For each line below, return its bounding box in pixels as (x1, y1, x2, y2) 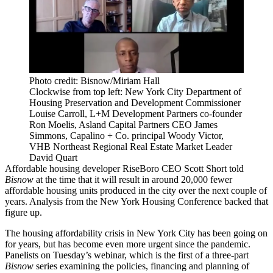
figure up (5, 207, 40, 218)
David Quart (29, 152, 77, 163)
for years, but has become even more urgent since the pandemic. (5, 238, 250, 249)
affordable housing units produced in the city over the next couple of (5, 185, 267, 196)
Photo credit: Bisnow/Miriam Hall (29, 75, 160, 86)
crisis (105, 227, 124, 238)
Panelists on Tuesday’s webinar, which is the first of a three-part (5, 249, 249, 260)
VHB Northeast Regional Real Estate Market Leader (29, 141, 232, 152)
